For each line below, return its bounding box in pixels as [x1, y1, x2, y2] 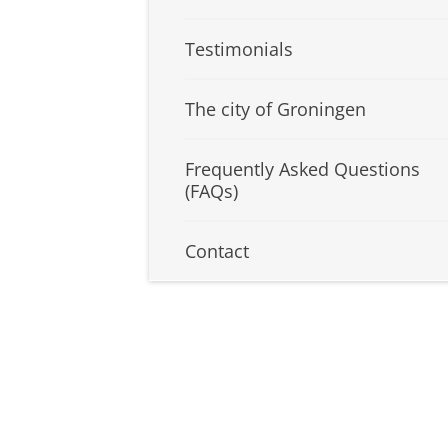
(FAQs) [185, 179, 238, 204]
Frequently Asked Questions [185, 157, 420, 182]
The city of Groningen [185, 97, 366, 122]
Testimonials [185, 37, 293, 62]
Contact [185, 239, 249, 264]
